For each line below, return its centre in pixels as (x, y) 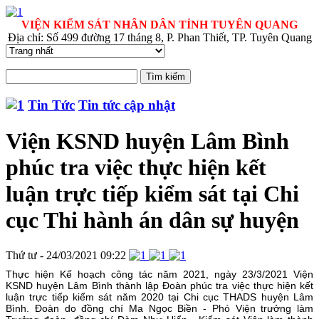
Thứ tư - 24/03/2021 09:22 (66, 255)
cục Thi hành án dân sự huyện (152, 220)
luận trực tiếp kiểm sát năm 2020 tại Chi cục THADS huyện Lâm (159, 297)
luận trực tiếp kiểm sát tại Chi (152, 194)
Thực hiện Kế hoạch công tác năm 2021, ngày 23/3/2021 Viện (159, 274)
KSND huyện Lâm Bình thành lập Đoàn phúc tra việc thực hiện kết (159, 285)
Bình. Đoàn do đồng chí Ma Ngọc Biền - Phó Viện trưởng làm (159, 308)
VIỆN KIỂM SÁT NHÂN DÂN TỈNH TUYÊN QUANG (159, 25)
